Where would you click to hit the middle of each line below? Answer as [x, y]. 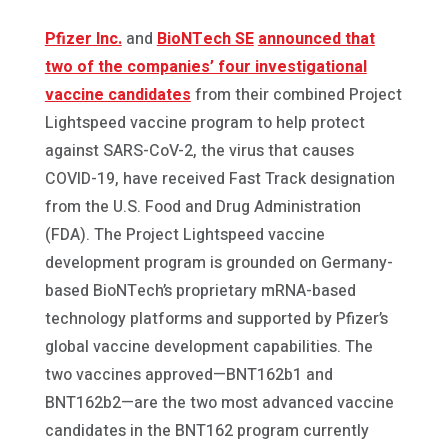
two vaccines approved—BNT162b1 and [188, 374]
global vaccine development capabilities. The [208, 346]
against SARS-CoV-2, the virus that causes [199, 150]
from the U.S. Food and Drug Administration [202, 206]
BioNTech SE [205, 38]
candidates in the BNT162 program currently [206, 430]
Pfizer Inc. [83, 38]
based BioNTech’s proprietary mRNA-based [200, 290]
